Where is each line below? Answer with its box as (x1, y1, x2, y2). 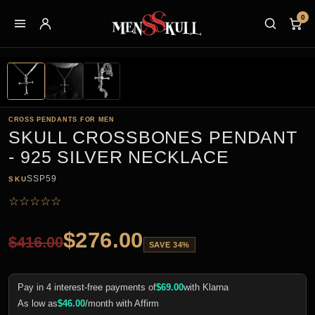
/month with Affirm (85, 298, 159, 309)
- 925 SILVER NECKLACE (8, 147, 229, 167)
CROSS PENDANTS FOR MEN (8, 116, 115, 124)
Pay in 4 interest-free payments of (18, 282, 156, 293)
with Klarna (184, 282, 229, 293)
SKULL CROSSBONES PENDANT (8, 127, 297, 148)
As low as (18, 298, 58, 309)
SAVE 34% (148, 240, 190, 250)
